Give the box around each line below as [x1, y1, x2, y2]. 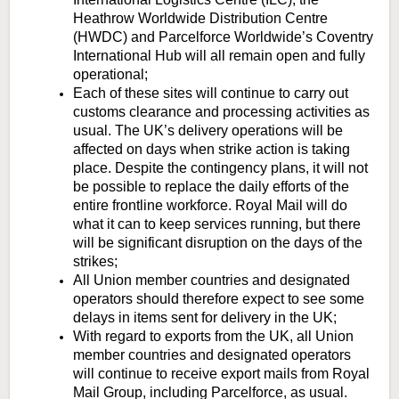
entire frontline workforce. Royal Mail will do [73, 198, 347, 214]
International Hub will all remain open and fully [73, 48, 365, 64]
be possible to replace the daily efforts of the [73, 179, 349, 195]
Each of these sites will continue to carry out [73, 85, 348, 102]
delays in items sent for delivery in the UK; [73, 310, 340, 326]
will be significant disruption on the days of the [73, 235, 362, 251]
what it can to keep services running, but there [73, 216, 361, 232]
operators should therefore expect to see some [73, 291, 364, 307]
